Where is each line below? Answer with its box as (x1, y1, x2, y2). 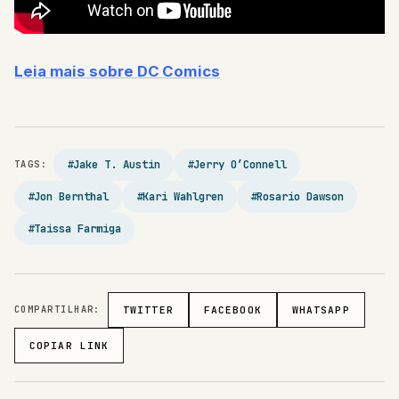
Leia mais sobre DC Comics (14, 61, 220, 80)
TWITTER (122, 303, 174, 316)
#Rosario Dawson (249, 188, 344, 204)
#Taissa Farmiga (28, 220, 122, 236)
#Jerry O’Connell (187, 156, 288, 172)
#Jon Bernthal (28, 188, 110, 204)
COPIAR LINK (29, 339, 110, 353)
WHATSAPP (291, 303, 350, 316)
